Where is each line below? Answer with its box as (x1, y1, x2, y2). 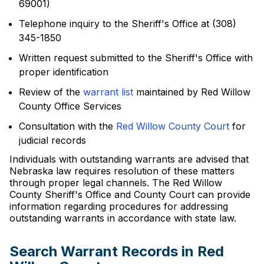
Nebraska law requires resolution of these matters (9, 165, 235, 177)
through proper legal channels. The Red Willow (9, 177, 222, 189)
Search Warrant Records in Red (9, 243, 224, 260)
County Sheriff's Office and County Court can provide (9, 189, 250, 200)
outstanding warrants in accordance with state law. (9, 212, 236, 224)
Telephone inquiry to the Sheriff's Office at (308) (19, 18, 236, 29)
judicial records (19, 134, 86, 146)
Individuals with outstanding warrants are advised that (9, 153, 249, 165)
